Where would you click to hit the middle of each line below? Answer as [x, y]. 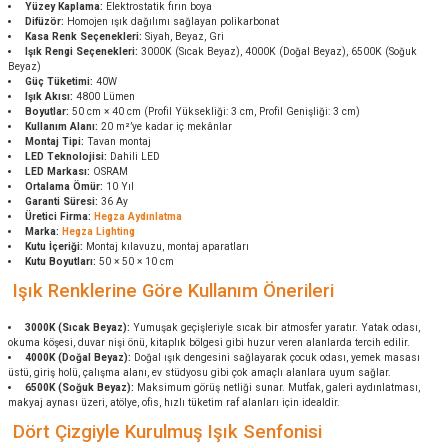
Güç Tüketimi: [59, 81]
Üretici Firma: [58, 216]
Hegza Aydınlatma [138, 216]
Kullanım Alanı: [62, 126]
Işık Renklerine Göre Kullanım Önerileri [171, 291]
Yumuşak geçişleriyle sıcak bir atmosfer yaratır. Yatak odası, [275, 327]
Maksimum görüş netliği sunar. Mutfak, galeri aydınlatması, [277, 387]
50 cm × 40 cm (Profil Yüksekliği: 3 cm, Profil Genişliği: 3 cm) [215, 111]
